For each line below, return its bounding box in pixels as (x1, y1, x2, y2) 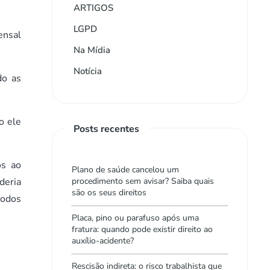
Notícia (74, 65, 102, 77)
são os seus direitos (72, 187, 146, 198)
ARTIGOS (74, 2, 113, 14)
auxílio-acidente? (72, 235, 134, 246)
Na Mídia (74, 44, 110, 56)
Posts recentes (74, 122, 139, 136)
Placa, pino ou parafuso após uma (72, 212, 199, 224)
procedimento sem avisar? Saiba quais (72, 175, 214, 187)
